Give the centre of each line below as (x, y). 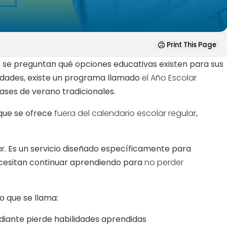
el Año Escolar (169, 78)
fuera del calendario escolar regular (125, 113)
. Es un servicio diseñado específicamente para (98, 148)
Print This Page (191, 45)
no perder (164, 162)
